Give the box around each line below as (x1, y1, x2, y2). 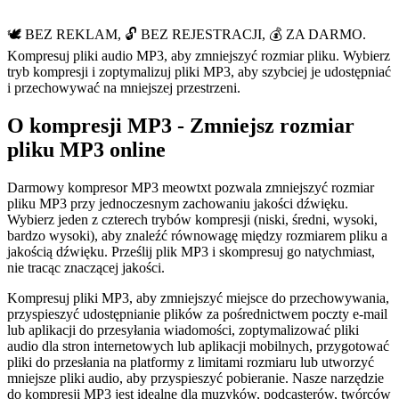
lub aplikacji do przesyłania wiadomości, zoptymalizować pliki (7, 322, 359, 338)
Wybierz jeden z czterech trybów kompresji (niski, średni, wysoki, (7, 211, 378, 227)
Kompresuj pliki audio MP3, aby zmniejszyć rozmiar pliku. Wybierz (7, 47, 390, 63)
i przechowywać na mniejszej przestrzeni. (7, 79, 240, 95)
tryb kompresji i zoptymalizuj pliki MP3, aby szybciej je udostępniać (7, 63, 391, 79)
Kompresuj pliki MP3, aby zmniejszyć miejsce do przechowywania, (7, 289, 389, 305)
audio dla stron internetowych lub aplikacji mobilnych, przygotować (7, 338, 389, 354)
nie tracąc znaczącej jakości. (7, 259, 165, 275)
